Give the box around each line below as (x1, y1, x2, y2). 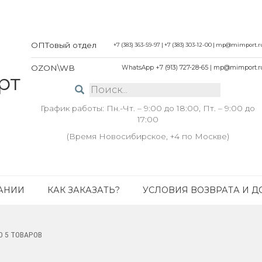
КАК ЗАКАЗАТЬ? (47, 185, 120, 195)
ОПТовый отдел (31, 40, 96, 50)
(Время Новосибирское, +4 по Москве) (66, 131, 229, 141)
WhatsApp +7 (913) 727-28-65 (122, 63, 208, 71)
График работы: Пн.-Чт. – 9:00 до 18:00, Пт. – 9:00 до (40, 104, 255, 113)
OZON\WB (31, 63, 75, 73)
